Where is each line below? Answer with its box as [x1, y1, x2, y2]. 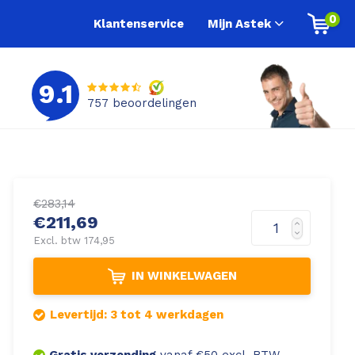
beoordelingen [109, 96, 197, 111]
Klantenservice [94, 16, 184, 31]
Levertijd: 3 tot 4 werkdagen [50, 307, 223, 323]
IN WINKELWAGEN [131, 269, 237, 284]
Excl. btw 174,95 [33, 235, 115, 247]
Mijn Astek [208, 16, 271, 31]
